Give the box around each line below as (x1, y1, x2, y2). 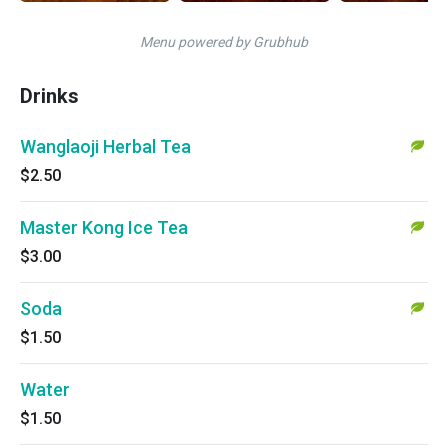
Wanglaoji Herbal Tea (20, 136, 191, 157)
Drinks (20, 84, 79, 108)
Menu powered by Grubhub (140, 34, 308, 50)
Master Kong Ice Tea (20, 217, 188, 238)
